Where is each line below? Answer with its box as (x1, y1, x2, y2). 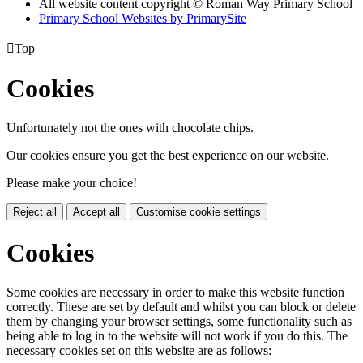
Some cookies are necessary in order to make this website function (6, 285, 344, 300)
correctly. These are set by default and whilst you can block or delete (6, 300, 356, 314)
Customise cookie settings (136, 206, 261, 219)
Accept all (73, 206, 120, 219)
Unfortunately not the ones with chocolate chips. (6, 121, 254, 135)
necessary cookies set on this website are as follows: (6, 344, 271, 358)
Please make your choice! (6, 176, 137, 190)
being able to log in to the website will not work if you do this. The (6, 329, 348, 344)
